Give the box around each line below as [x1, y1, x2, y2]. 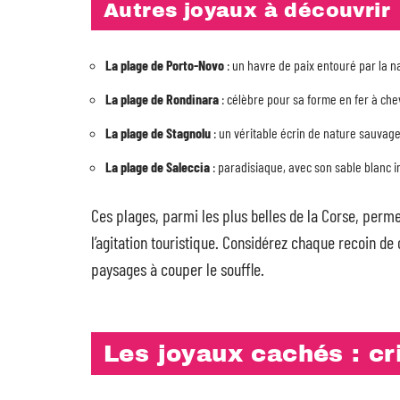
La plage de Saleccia [105, 158, 210, 175]
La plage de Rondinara [105, 90, 219, 107]
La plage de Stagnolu [105, 124, 211, 141]
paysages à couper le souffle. [91, 258, 264, 279]
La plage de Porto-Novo [105, 56, 224, 73]
